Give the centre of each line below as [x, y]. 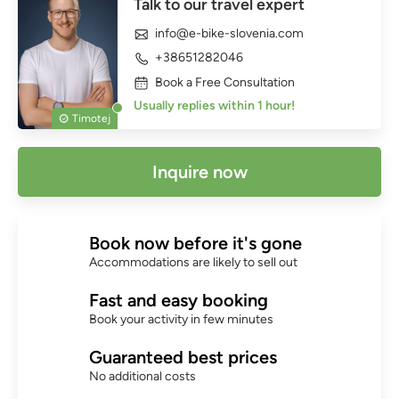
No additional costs [142, 376]
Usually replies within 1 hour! [214, 105]
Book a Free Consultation [225, 82]
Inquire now [199, 171]
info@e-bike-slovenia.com [229, 33]
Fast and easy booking [179, 300]
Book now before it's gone [195, 243]
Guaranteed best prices [183, 357]
